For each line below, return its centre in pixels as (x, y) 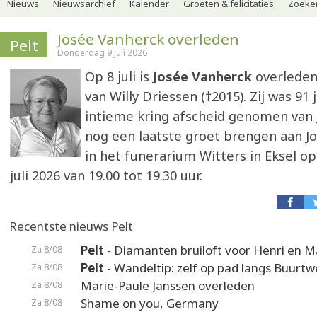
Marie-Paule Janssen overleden (168, 286)
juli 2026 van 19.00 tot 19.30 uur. (106, 175)
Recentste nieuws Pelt (71, 226)
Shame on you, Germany (150, 303)
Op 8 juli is (119, 76)
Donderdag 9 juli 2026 (102, 53)
